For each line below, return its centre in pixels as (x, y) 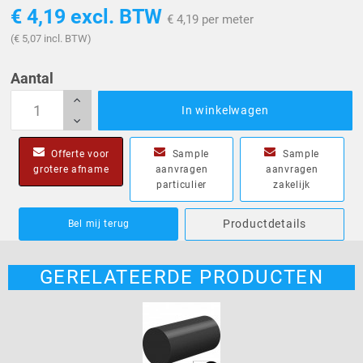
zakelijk (292, 184)
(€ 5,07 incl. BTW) (51, 38)
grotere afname (71, 169)
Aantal (32, 78)
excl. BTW (117, 17)
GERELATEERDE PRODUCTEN (181, 278)
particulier (181, 184)
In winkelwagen (225, 111)
